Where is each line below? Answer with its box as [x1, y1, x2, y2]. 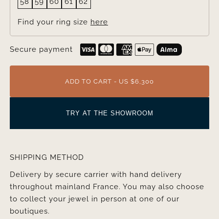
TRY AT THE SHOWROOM [66, 109, 153, 117]
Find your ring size [17, 18, 90, 27]
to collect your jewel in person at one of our [9, 195, 179, 204]
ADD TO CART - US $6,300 [65, 78, 154, 86]
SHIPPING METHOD [9, 153, 84, 162]
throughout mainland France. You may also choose [9, 182, 204, 192]
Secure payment [9, 45, 73, 54]
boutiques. [9, 207, 50, 216]
